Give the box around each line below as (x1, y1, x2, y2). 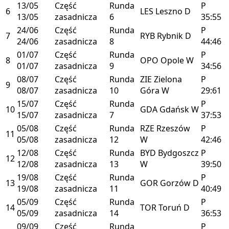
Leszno (155, 5, 185, 17)
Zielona (154, 73, 182, 85)
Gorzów (160, 177, 193, 189)
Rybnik (157, 30, 185, 41)
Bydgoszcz (158, 147, 199, 158)
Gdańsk (159, 103, 191, 115)
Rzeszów (156, 122, 190, 134)
